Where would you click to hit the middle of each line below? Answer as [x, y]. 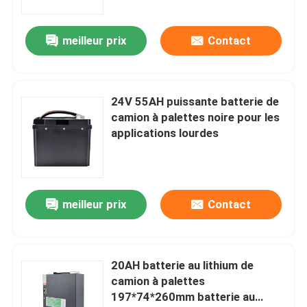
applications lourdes [165, 133]
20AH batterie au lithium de [183, 266]
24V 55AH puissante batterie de [195, 102]
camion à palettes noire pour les [196, 118]
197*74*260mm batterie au [183, 297]
